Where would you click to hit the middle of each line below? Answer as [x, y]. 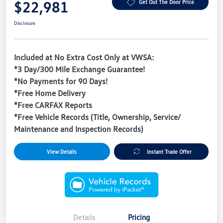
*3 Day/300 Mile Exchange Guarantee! [79, 69]
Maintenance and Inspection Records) [78, 129]
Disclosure [25, 23]
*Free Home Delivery [50, 93]
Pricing [139, 217]
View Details [62, 151]
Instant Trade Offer [169, 151]
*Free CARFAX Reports [53, 105]
